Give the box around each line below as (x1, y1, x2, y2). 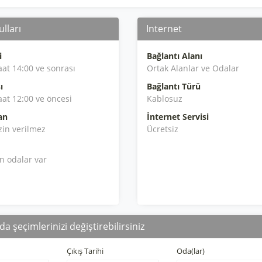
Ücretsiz (146, 123, 178, 135)
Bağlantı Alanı (146, 50, 202, 61)
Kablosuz (146, 93, 182, 104)
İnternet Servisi (146, 111, 209, 122)
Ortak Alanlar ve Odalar (146, 63, 239, 74)
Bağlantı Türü (146, 81, 201, 92)
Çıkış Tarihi (66, 246, 104, 256)
